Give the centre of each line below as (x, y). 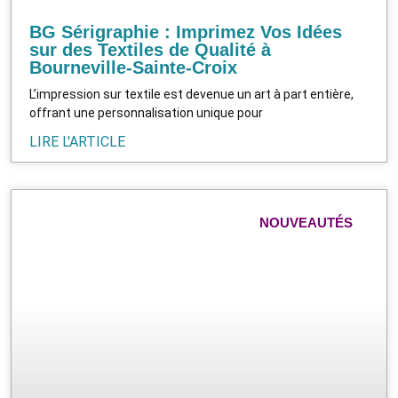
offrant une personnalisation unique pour (146, 112)
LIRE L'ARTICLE (77, 141)
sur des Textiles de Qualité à (150, 49)
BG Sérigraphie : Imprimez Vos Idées (186, 32)
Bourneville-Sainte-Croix (133, 67)
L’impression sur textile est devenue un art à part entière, (191, 94)
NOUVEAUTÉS (306, 222)
